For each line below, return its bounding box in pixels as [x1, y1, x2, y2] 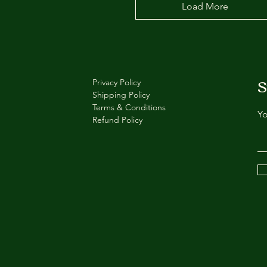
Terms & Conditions [92, 102, 166, 113]
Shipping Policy [92, 89, 150, 100]
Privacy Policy [92, 77, 141, 88]
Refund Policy [92, 114, 143, 125]
